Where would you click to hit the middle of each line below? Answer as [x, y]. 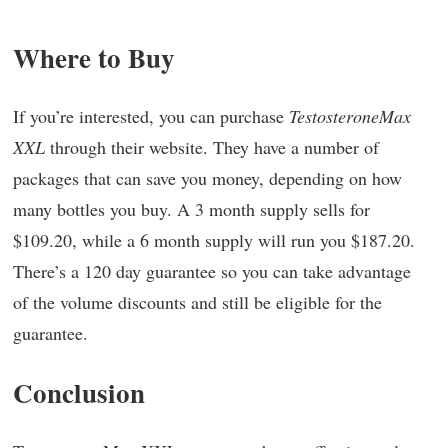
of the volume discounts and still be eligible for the [197, 302]
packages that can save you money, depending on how [207, 178]
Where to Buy [94, 58]
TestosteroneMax [350, 116]
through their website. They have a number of [212, 147]
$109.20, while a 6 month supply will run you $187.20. [214, 240]
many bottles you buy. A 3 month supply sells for [191, 209]
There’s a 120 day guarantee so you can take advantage [212, 271]
